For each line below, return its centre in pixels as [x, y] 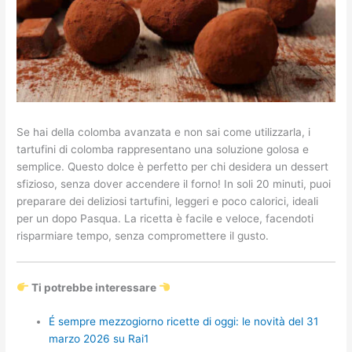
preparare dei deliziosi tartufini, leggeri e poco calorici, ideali [168, 202]
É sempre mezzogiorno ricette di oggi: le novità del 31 [184, 322]
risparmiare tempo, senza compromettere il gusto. [143, 236]
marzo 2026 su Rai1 [99, 339]
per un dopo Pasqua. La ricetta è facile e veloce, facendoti [165, 219]
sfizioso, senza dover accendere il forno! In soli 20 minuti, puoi [174, 184]
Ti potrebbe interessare [93, 287]
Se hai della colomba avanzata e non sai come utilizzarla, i [164, 132]
